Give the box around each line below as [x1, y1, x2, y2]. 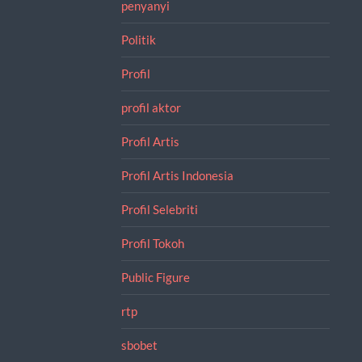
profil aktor [120, 99, 181, 115]
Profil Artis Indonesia [120, 167, 234, 183]
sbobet [120, 337, 158, 352]
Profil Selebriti [120, 201, 198, 217]
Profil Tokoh [120, 235, 184, 250]
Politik [120, 32, 156, 47]
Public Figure [120, 269, 190, 284]
